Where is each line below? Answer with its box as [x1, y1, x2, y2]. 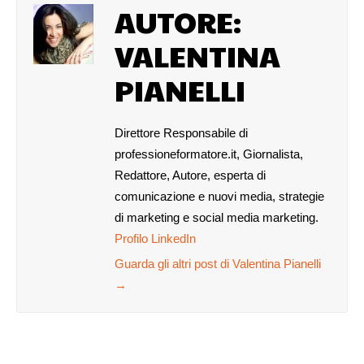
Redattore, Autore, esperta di [115, 168, 266, 182]
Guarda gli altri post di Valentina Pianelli [115, 257, 321, 271]
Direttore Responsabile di [115, 126, 248, 140]
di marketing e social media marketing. [115, 210, 318, 224]
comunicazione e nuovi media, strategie [115, 189, 324, 203]
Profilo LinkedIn [115, 232, 196, 245]
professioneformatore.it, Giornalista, [115, 147, 303, 161]
